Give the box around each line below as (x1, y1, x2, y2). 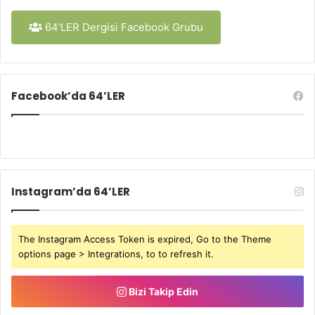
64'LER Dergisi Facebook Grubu (42, 20, 203, 34)
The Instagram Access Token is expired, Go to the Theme (18, 233, 271, 245)
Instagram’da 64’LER (11, 184, 130, 199)
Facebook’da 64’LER (11, 88, 125, 103)
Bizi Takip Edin (127, 285, 198, 297)
